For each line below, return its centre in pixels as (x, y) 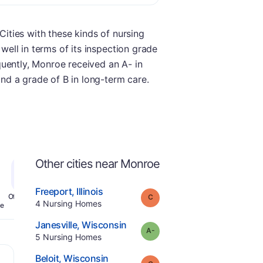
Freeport (54, 191)
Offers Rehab (29, 196)
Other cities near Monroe (97, 164)
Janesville (56, 225)
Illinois (90, 191)
